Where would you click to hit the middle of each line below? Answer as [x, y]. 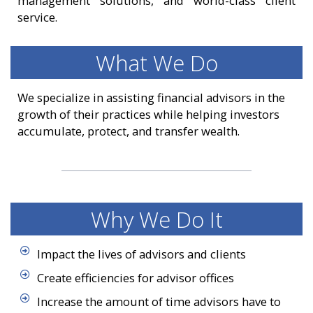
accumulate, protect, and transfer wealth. [129, 131]
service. [37, 17]
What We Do [156, 62]
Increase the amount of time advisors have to [159, 302]
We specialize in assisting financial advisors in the [151, 97]
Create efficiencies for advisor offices [135, 278]
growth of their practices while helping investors [148, 114]
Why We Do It [156, 219]
